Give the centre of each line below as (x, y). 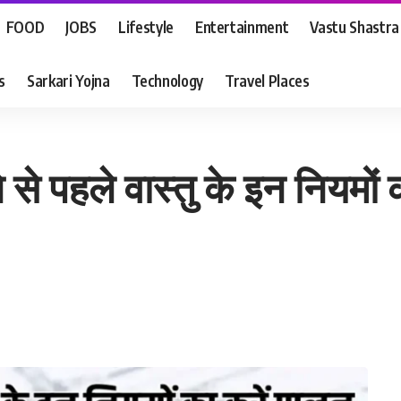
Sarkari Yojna (68, 80)
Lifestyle (145, 26)
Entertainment (242, 26)
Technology (167, 80)
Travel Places (267, 80)
